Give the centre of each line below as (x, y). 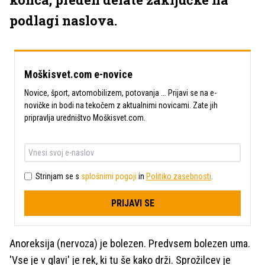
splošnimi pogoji (109, 176)
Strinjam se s (58, 176)
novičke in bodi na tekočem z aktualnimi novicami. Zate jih (121, 105)
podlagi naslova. (63, 20)
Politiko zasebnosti (179, 176)
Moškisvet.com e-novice (78, 74)
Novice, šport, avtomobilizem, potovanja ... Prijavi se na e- (120, 93)
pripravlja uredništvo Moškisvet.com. (85, 118)
